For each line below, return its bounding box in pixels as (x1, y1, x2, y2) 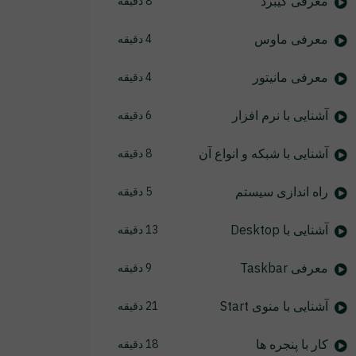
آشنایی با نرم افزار (231, 107, 328, 123)
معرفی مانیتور (252, 69, 328, 85)
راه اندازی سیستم (234, 184, 328, 199)
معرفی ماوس (253, 31, 328, 47)
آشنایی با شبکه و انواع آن (198, 145, 328, 161)
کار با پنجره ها (255, 336, 328, 352)
